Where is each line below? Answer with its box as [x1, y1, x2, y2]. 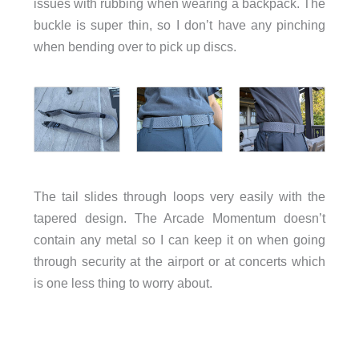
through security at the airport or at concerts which [33, 254, 326, 269]
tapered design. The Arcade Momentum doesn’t [33, 211, 326, 226]
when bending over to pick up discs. [33, 38, 236, 54]
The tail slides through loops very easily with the [33, 189, 326, 204]
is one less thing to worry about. [33, 276, 212, 291]
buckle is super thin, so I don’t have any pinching [33, 17, 326, 32]
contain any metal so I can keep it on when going [33, 232, 326, 248]
